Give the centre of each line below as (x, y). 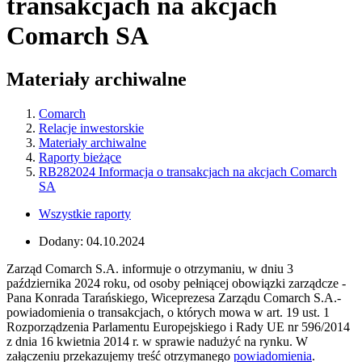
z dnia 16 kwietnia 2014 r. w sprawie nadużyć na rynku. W (157, 341)
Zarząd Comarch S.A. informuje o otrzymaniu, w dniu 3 (150, 268)
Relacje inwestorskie (91, 128)
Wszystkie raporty (85, 213)
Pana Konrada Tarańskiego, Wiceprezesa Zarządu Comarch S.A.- (174, 297)
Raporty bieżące (80, 157)
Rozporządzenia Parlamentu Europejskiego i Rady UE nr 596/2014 (178, 326)
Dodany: (63, 241)
